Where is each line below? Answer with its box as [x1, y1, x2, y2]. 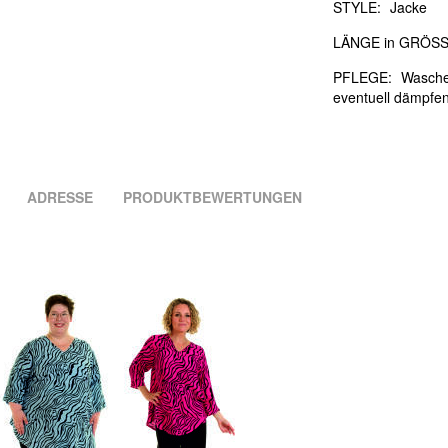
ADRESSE [27, 187, 93, 208]
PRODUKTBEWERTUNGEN [123, 187, 302, 208]
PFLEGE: [333, 67, 393, 88]
